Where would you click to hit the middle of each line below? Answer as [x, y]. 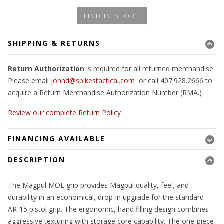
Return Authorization [46, 69]
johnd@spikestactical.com [93, 81]
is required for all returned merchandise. [150, 69]
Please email [29, 81]
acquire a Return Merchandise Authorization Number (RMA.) [105, 93]
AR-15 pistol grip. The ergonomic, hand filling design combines [108, 209]
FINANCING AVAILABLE [57, 139]
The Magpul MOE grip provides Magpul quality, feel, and [98, 185]
